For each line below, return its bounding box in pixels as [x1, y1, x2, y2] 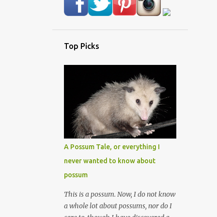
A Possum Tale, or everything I [64, 143, 160, 151]
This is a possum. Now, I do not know [64, 190, 175, 199]
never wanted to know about [64, 157, 155, 165]
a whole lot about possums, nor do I [64, 201, 172, 211]
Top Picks [64, 42, 99, 51]
